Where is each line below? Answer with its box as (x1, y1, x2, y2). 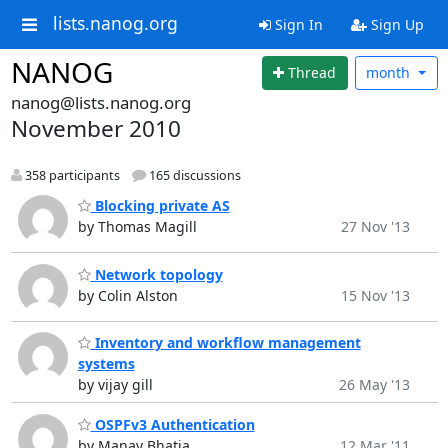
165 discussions (145, 166, 241, 184)
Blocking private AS (90, 196, 230, 216)
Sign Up (366, 15, 424, 34)
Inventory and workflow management (90, 333, 361, 353)
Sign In (270, 15, 323, 34)
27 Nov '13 (340, 217, 410, 237)
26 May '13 (338, 375, 410, 395)
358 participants (21, 166, 120, 184)
